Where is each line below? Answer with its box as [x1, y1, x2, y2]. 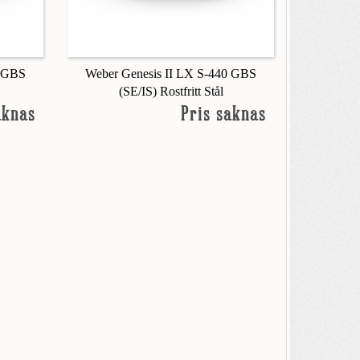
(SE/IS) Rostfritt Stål [118, 84, 223, 98]
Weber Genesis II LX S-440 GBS [85, 66, 257, 80]
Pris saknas [180, 104, 266, 125]
